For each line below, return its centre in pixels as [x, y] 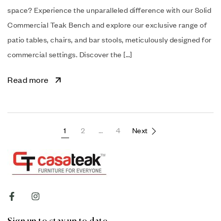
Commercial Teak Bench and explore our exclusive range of [107, 24]
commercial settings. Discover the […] [70, 54]
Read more [28, 79]
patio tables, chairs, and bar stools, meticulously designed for [110, 39]
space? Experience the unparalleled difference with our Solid [109, 10]
